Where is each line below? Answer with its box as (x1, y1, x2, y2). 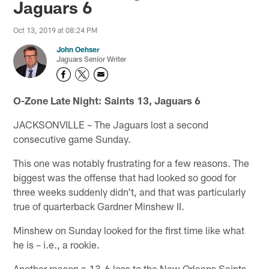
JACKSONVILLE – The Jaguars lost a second (13, 118, 209, 130)
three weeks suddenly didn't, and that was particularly (13, 185, 246, 198)
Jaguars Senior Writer (56, 55, 127, 64)
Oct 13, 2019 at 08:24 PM (13, 26, 98, 35)
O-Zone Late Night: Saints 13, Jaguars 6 (13, 94, 201, 106)
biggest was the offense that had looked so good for (13, 171, 237, 183)
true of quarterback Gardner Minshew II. (13, 199, 185, 212)
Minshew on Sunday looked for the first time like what (13, 223, 245, 236)
